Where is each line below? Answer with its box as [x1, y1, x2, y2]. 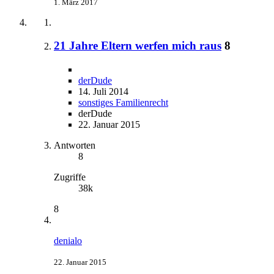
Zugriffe [54, 171, 86, 182]
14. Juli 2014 [78, 86, 128, 97]
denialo [54, 235, 82, 246]
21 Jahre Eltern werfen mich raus [54, 39, 221, 53]
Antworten [54, 139, 95, 150]
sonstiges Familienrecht [78, 97, 168, 108]
